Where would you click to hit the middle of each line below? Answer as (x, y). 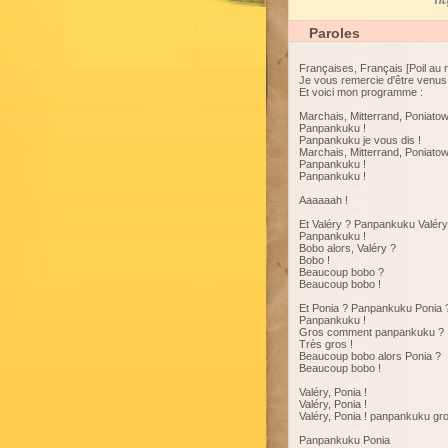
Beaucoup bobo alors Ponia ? (370, 356)
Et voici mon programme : (361, 92)
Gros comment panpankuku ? (371, 332)
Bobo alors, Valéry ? (347, 248)
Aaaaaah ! (323, 200)
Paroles (334, 33)
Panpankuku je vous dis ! (360, 140)
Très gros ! (326, 344)
